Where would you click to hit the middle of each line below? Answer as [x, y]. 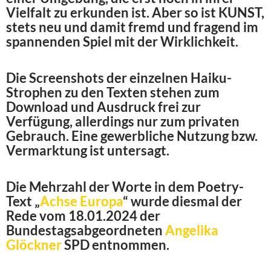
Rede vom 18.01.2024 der [83, 216]
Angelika [192, 230]
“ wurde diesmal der [182, 201]
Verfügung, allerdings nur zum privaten [123, 122]
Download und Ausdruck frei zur [103, 107]
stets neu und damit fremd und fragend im [132, 27]
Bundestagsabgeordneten [86, 230]
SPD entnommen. [116, 245]
